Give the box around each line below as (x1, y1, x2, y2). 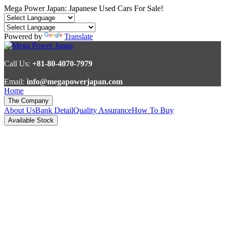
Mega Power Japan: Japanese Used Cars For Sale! (4, 4, 163, 13)
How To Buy (132, 106, 174, 115)
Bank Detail (35, 106, 73, 115)
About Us (4, 106, 35, 115)
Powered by (4, 32, 44, 41)
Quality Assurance (73, 106, 132, 115)
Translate (64, 32, 93, 41)
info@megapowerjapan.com (27, 77, 123, 86)
